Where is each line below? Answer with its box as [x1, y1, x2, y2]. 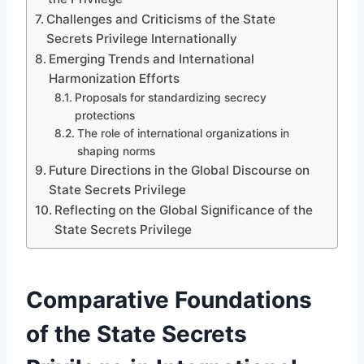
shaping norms [76, 144, 155, 158]
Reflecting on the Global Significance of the [54, 201, 314, 218]
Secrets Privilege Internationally [46, 30, 238, 46]
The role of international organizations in [76, 126, 289, 140]
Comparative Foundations [26, 285, 312, 314]
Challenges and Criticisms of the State [46, 11, 276, 27]
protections [74, 108, 135, 122]
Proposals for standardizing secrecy [74, 90, 266, 104]
